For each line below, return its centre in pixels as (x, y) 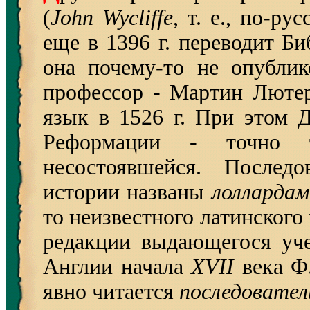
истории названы (127, 192)
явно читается (111, 292)
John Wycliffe (112, 18)
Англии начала (113, 267)
